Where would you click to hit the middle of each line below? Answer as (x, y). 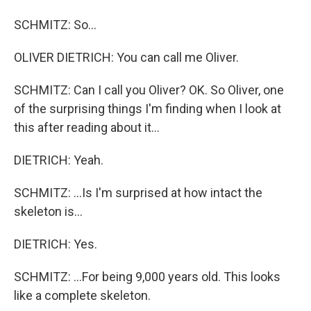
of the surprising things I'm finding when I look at (148, 109)
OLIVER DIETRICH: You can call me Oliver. (126, 57)
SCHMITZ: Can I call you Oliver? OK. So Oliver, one (149, 90)
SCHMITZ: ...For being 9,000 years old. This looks (147, 277)
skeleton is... (48, 211)
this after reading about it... (87, 127)
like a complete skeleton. (82, 295)
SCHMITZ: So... (55, 25)
